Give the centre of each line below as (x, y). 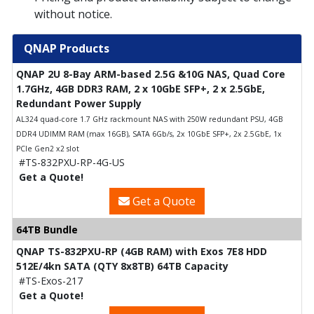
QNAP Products (67, 48)
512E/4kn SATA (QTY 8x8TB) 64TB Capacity (122, 266)
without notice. (73, 14)
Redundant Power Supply (79, 103)
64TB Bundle (47, 229)
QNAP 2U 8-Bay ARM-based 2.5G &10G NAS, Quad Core (151, 74)
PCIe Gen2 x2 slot (48, 148)
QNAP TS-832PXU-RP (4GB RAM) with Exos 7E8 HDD (142, 251)
